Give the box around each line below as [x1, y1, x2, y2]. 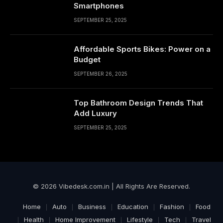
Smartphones [74, 1, 124, 10]
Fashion [159, 203, 184, 211]
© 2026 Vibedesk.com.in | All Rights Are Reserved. [33, 182, 190, 190]
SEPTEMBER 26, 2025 [74, 71, 127, 77]
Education [117, 203, 148, 211]
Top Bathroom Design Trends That [74, 98, 203, 108]
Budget [74, 55, 101, 64]
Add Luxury [74, 109, 117, 118]
